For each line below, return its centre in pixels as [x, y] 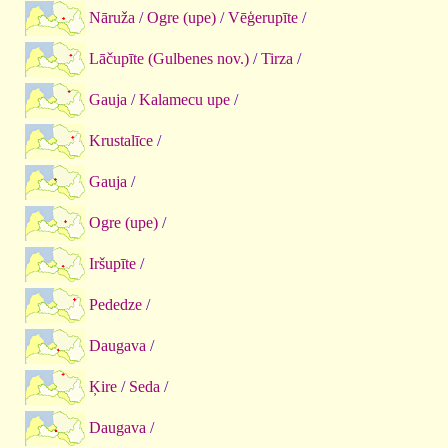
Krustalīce [121, 140]
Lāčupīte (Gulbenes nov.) [169, 58]
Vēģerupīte [263, 17]
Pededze [115, 304]
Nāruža [112, 17]
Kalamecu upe [184, 99]
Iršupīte [112, 263]
